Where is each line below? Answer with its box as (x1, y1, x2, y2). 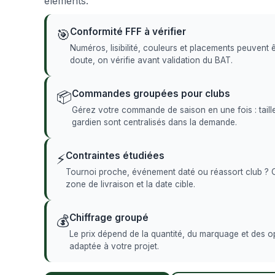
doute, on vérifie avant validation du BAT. (70, 55, 233, 65)
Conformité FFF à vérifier (70, 26, 186, 37)
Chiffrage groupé (69, 212, 149, 223)
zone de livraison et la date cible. (66, 179, 195, 189)
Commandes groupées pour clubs (72, 88, 230, 99)
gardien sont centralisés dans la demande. (72, 117, 237, 127)
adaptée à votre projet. (69, 241, 159, 251)
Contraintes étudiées (66, 150, 165, 161)
